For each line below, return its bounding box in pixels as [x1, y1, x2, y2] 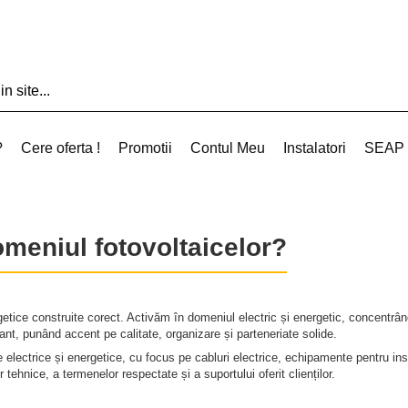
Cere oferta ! [21, 140, 100, 156]
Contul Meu [190, 140, 265, 156]
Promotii [118, 140, 172, 156]
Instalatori [283, 140, 346, 156]
